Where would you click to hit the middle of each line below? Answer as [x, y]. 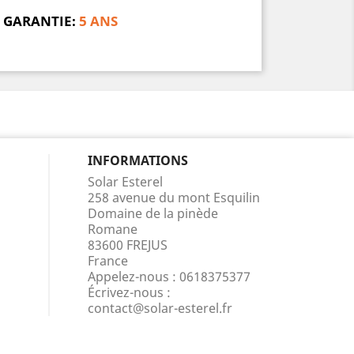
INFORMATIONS [138, 160]
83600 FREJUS [128, 245]
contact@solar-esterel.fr [160, 308]
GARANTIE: [40, 21]
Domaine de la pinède [153, 213]
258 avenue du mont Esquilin [174, 198]
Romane [113, 229]
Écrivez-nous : [129, 292]
